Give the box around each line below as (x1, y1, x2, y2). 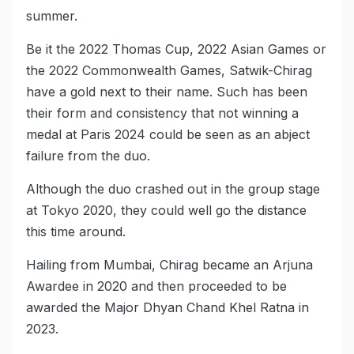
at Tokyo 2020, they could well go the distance (26, 202, 307, 219)
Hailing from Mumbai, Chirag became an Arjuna (26, 257, 313, 273)
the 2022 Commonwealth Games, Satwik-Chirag (26, 62, 312, 79)
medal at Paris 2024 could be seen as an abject (26, 126, 310, 143)
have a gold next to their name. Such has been (26, 84, 307, 100)
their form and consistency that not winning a (26, 105, 299, 122)
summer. (26, 8, 77, 24)
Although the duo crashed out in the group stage (26, 181, 320, 198)
